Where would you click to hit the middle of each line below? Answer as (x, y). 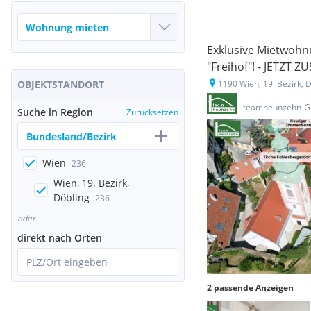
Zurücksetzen (152, 112)
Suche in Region (55, 112)
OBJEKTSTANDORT (61, 84)
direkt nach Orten (60, 238)
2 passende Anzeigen (250, 288)
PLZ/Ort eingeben (67, 262)
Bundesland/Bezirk (72, 136)
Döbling (72, 197)
